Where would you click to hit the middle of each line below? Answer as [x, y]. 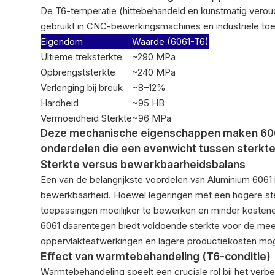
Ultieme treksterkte [81, 56]
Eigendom [62, 41]
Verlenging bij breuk [82, 87]
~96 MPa [152, 118]
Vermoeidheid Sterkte [86, 118]
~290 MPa [154, 56]
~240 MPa [154, 72]
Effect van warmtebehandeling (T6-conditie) [156, 256]
